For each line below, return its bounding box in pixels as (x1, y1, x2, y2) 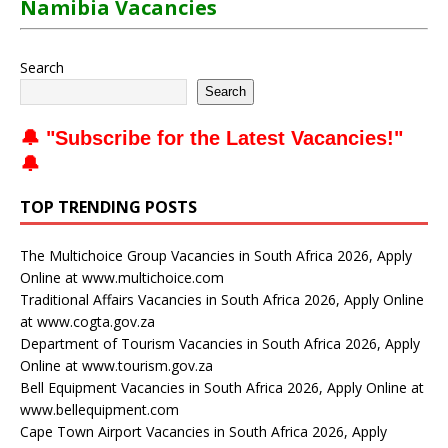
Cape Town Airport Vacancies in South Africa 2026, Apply (20, 421, 387, 441)
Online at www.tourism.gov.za (20, 355, 213, 375)
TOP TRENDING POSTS (20, 195, 197, 218)
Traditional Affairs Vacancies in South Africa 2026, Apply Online (20, 289, 424, 309)
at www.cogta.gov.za (20, 311, 155, 331)
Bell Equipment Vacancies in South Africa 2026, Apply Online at (20, 377, 424, 397)
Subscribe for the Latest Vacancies (55, 126, 387, 149)
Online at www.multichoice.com (20, 267, 224, 287)
